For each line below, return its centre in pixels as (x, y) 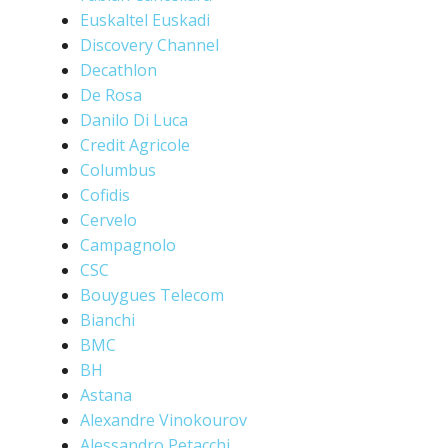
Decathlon (118, 70)
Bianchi (107, 320)
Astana (106, 395)
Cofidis (105, 195)
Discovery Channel (149, 45)
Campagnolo (128, 245)
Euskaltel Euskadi (145, 20)
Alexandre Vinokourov (163, 420)
